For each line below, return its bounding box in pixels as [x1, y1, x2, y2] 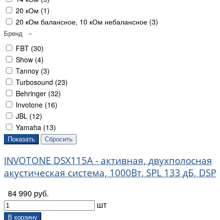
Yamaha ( [16, 122, 46, 132]
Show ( [16, 54, 37, 64]
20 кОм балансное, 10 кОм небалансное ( [16, 16, 152, 27]
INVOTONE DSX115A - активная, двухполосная [4, 154, 212, 166]
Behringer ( [16, 88, 51, 98]
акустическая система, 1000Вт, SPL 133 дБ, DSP [4, 166, 216, 179]
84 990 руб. [8, 188, 49, 199]
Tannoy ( [16, 65, 43, 76]
